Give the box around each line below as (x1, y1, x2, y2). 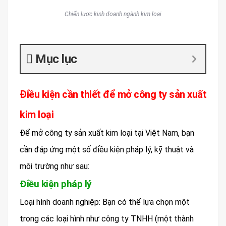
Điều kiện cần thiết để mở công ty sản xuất (20, 88, 206, 100)
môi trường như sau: (20, 161, 89, 171)
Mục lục (35, 51, 77, 66)
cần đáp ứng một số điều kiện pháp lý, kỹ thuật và (20, 144, 194, 154)
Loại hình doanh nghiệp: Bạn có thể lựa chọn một (20, 197, 190, 207)
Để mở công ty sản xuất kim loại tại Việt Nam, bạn (20, 128, 194, 138)
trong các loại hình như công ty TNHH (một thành (20, 213, 194, 223)
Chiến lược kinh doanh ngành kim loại (65, 10, 161, 18)
